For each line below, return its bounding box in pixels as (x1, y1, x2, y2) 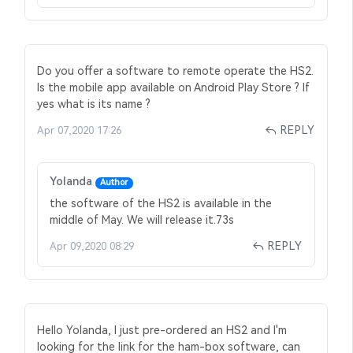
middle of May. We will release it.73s (50, 213, 234, 226)
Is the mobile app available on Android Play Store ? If (37, 81, 310, 95)
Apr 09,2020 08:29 (50, 240, 134, 252)
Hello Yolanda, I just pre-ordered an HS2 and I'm (37, 323, 287, 336)
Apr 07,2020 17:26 (37, 124, 121, 137)
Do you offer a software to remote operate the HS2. (37, 65, 314, 78)
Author (100, 177, 128, 188)
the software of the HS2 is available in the (50, 196, 272, 210)
